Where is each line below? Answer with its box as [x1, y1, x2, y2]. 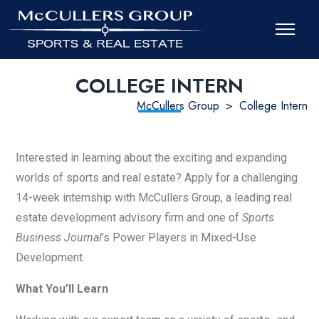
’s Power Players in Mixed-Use [102, 231, 256, 244]
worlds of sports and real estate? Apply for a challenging [16, 171, 298, 184]
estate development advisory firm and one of [16, 211, 242, 224]
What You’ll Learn [16, 282, 108, 296]
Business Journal [16, 231, 102, 244]
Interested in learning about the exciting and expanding [16, 151, 287, 164]
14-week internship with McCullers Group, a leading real [16, 191, 292, 204]
